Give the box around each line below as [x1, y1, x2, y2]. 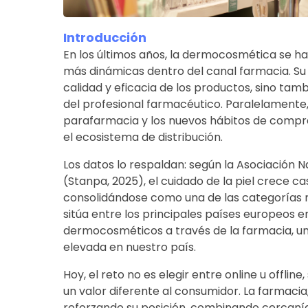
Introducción [63, 28, 146, 46]
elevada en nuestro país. [63, 239, 196, 255]
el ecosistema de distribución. [63, 129, 223, 145]
